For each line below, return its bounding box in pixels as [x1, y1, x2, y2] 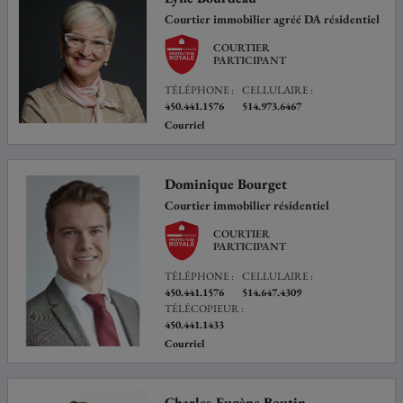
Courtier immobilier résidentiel [165, 196, 330, 213]
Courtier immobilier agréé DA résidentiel [165, 10, 381, 27]
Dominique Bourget [165, 174, 288, 193]
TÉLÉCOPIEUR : [165, 300, 245, 316]
